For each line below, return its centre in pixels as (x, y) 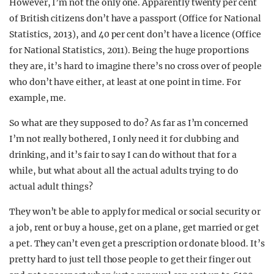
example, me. (38, 98)
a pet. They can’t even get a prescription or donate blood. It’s (137, 243)
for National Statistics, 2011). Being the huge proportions (129, 50)
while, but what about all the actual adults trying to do (124, 171)
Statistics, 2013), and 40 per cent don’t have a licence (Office (135, 34)
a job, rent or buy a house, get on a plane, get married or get (134, 228)
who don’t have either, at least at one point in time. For (125, 82)
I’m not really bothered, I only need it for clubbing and (124, 139)
